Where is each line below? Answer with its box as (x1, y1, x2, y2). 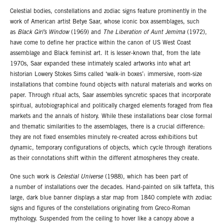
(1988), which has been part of (103, 173, 188, 180)
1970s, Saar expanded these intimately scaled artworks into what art (10, 61, 190, 67)
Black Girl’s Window (17, 29, 69, 36)
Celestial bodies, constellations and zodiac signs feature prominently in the (10, 8, 206, 15)
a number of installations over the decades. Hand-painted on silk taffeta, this (10, 184, 214, 190)
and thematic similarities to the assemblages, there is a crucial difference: (10, 124, 205, 130)
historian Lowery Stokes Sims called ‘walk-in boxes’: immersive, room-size (10, 71, 202, 78)
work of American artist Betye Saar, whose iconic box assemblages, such (10, 19, 199, 25)
